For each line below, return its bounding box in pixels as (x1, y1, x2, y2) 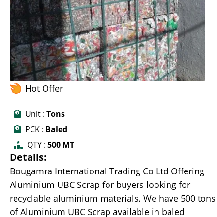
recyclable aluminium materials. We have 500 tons (10, 192, 216, 204)
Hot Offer (25, 82, 63, 94)
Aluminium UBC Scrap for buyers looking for (10, 179, 190, 191)
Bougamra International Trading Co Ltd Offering (10, 165, 204, 177)
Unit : (25, 108, 45, 120)
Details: (10, 151, 46, 164)
